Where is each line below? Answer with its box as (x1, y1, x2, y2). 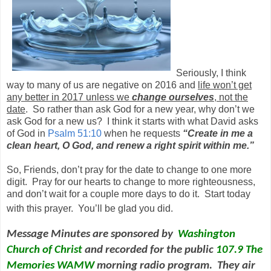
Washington (178, 229, 235, 241)
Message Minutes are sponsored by (7, 229, 178, 241)
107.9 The (216, 244, 263, 256)
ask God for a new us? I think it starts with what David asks (7, 116, 258, 127)
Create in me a (188, 128, 253, 139)
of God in (7, 128, 48, 139)
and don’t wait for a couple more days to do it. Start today (7, 189, 250, 200)
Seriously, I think (176, 68, 246, 79)
